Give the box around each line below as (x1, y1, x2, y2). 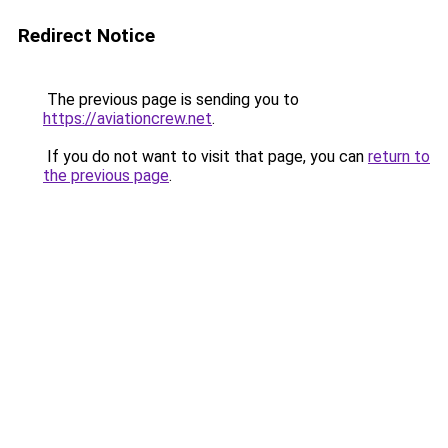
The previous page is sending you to (43, 90, 299, 109)
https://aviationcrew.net (43, 109, 212, 128)
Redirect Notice (18, 24, 155, 47)
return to (368, 147, 430, 166)
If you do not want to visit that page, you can (43, 147, 368, 166)
